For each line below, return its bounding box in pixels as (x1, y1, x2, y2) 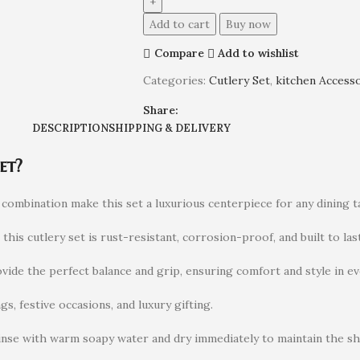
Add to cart (149, 16, 210, 31)
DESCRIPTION (31, 121, 108, 135)
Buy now (225, 16, 271, 31)
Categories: (142, 72, 206, 88)
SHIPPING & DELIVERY (108, 121, 231, 135)
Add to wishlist (218, 46, 300, 60)
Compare (153, 46, 204, 60)
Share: (142, 102, 178, 117)
